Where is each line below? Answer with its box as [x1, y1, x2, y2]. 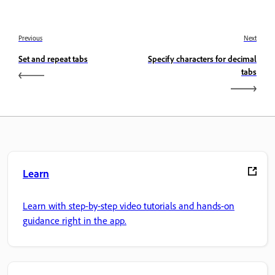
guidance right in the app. [23, 214, 126, 227]
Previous [18, 34, 42, 43]
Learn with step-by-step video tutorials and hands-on [23, 199, 234, 212]
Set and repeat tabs [18, 53, 88, 64]
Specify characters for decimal [148, 53, 257, 64]
